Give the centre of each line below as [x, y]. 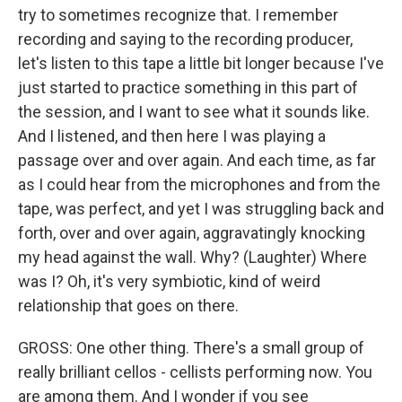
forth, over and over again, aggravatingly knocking [192, 233]
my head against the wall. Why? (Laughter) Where [192, 257]
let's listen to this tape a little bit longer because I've [201, 63]
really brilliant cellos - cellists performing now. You [195, 372]
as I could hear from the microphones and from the [199, 184]
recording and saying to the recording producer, [185, 39]
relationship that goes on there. [128, 306]
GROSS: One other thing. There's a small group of [191, 348]
